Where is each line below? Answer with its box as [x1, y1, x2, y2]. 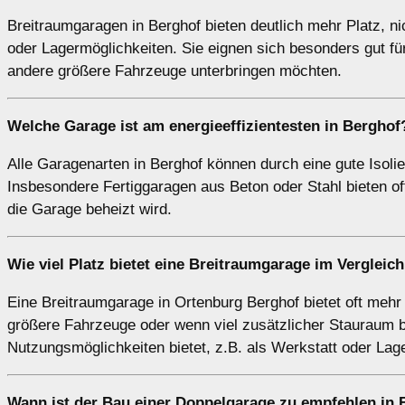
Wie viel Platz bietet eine [7, 256, 189, 274]
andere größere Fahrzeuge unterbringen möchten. [7, 62, 342, 80]
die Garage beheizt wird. [7, 201, 172, 219]
